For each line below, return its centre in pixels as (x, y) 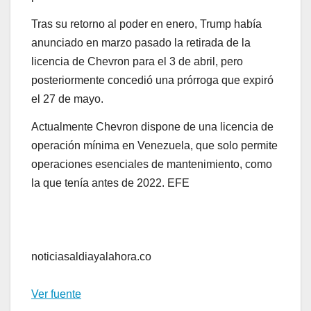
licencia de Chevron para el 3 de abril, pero (137, 61)
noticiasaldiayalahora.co (91, 257)
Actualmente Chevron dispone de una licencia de (152, 126)
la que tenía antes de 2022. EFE (110, 183)
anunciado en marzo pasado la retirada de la (141, 42)
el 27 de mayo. (67, 99)
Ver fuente (56, 294)
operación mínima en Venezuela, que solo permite (154, 145)
